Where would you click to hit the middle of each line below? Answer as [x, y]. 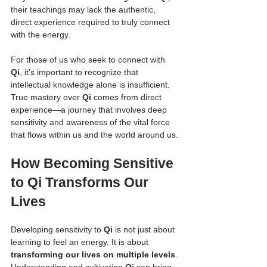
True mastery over [46, 97]
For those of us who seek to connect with [89, 59]
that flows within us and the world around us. [94, 134]
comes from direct [128, 97]
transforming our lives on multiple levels [93, 254]
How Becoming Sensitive [94, 163]
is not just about [145, 229]
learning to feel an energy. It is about [81, 242]
